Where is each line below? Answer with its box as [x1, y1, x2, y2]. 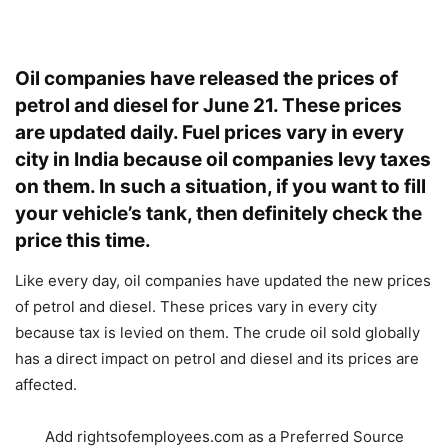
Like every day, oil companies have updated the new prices [15, 271, 431, 290]
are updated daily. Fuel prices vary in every [15, 121, 404, 144]
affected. [15, 375, 77, 394]
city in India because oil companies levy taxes [15, 148, 431, 171]
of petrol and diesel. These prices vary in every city [15, 297, 377, 316]
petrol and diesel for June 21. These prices [15, 94, 402, 117]
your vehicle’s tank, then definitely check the [15, 202, 422, 225]
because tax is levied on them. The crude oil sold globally [15, 323, 420, 342]
